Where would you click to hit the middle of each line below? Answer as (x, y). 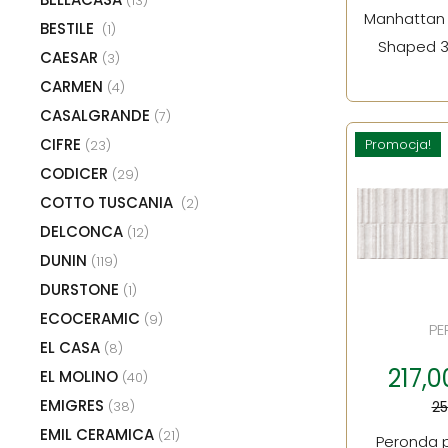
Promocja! (398, 144)
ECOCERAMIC (92, 318)
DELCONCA (83, 231)
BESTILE (71, 28)
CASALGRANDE (97, 115)
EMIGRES (74, 405)
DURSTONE (81, 289)
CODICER (76, 173)
